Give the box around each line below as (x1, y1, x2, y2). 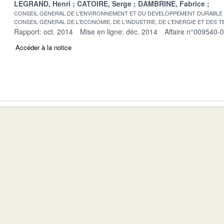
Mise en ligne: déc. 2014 (80, 26, 157, 36)
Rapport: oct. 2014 (14, 26, 73, 36)
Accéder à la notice (15, 42, 71, 52)
